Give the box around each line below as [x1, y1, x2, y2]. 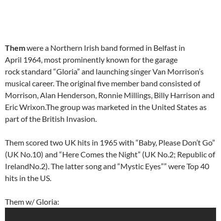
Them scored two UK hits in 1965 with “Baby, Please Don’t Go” [5, 138, 215, 147]
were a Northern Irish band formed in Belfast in [25, 43, 185, 53]
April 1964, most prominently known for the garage [5, 55, 178, 65]
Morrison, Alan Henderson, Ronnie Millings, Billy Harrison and [5, 90, 215, 100]
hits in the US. [5, 173, 51, 183]
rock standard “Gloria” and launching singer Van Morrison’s [5, 67, 204, 76]
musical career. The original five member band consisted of [5, 78, 200, 88]
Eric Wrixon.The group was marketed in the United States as [5, 102, 207, 112]
